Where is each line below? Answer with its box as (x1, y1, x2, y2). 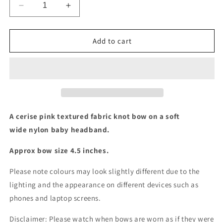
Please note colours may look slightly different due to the (9, 166, 200, 176)
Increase (67, 4, 102, 14)
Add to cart (92, 36, 132, 46)
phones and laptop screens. (9, 193, 101, 203)
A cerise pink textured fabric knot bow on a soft (9, 111, 180, 121)
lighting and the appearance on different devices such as (9, 180, 199, 189)
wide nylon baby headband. (9, 125, 110, 134)
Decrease (20, 4, 58, 14)
